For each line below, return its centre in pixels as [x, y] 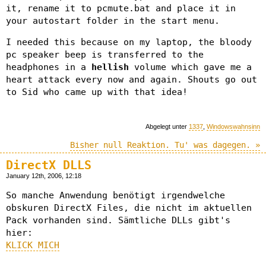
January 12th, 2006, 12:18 [44, 175]
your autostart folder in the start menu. [113, 20]
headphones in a [49, 67]
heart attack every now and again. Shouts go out [132, 79]
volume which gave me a [190, 67]
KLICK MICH [33, 245]
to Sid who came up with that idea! [97, 92]
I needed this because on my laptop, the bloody [129, 42]
